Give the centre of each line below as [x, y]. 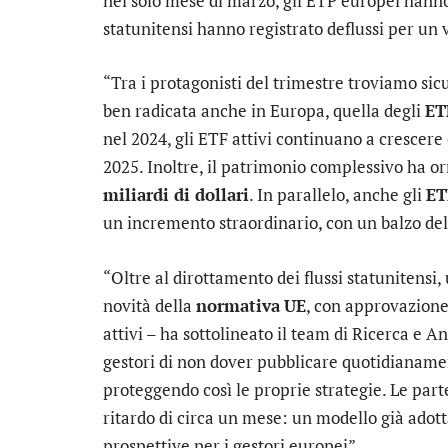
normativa [238, 305]
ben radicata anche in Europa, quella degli [264, 111]
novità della [149, 305]
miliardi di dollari [176, 195]
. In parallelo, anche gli [337, 195]
